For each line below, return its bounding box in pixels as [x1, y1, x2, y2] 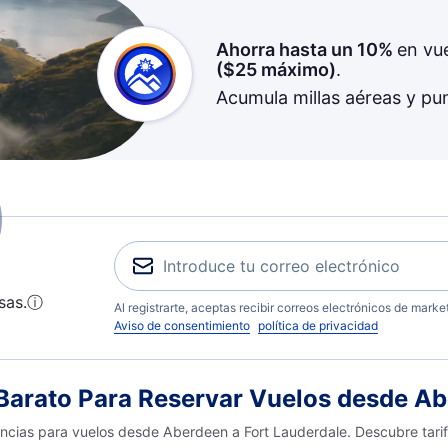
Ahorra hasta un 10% [215, 39, 397, 60]
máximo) [256, 59, 336, 80]
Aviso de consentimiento [114, 318, 250, 333]
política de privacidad [258, 318, 378, 333]
